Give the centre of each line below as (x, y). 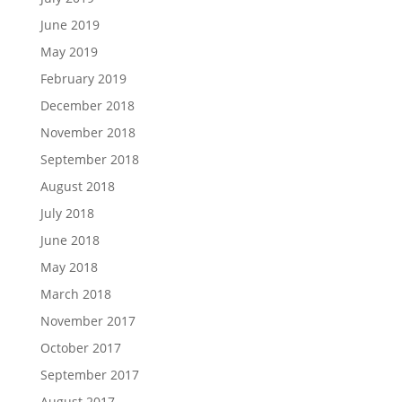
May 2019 (69, 51)
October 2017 (80, 347)
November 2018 (87, 132)
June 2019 (70, 24)
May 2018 (69, 267)
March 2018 (75, 293)
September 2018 (89, 159)
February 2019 (83, 78)
